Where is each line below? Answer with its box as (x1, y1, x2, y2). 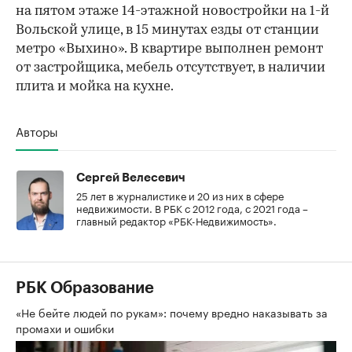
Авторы (16, 120, 58, 140)
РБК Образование (16, 280, 154, 296)
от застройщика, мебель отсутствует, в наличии (16, 60, 325, 75)
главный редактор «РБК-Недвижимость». (76, 211, 277, 228)
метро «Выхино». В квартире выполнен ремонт (16, 42, 323, 56)
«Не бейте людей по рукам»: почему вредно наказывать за (16, 302, 328, 321)
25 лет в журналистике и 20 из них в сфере (76, 186, 284, 203)
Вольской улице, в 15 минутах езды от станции (16, 23, 319, 37)
